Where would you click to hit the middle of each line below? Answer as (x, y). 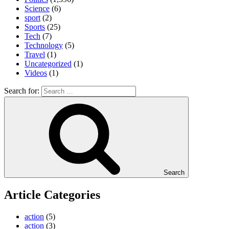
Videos (36, 73)
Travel (35, 54)
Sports (35, 27)
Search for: (23, 90)
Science (37, 8)
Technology (44, 45)
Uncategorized (48, 63)
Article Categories (52, 194)
